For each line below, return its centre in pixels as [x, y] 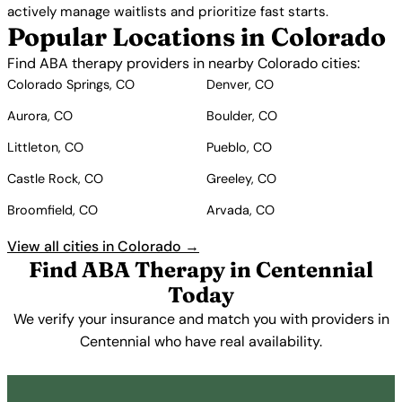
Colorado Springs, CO [71, 84]
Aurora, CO [40, 116]
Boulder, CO [242, 116]
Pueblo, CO [239, 147]
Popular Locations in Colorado [197, 37]
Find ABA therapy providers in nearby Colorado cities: [184, 63]
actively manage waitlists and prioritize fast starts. [168, 12]
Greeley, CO [241, 179]
